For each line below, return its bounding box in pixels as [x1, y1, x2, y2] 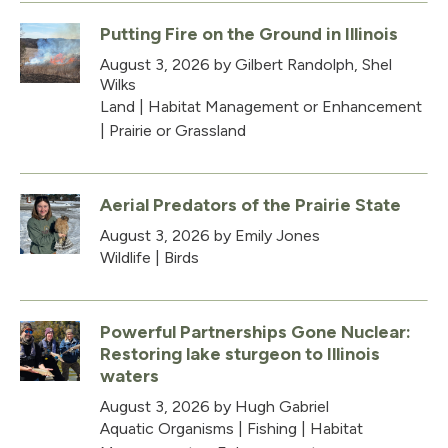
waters [100, 364, 159, 387]
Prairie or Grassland [109, 120, 246, 140]
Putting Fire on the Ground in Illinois [100, 22, 398, 45]
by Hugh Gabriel [210, 396, 329, 416]
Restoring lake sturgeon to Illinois [100, 342, 380, 365]
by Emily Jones [210, 225, 320, 245]
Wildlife [100, 247, 151, 267]
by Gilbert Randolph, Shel [210, 54, 392, 74]
